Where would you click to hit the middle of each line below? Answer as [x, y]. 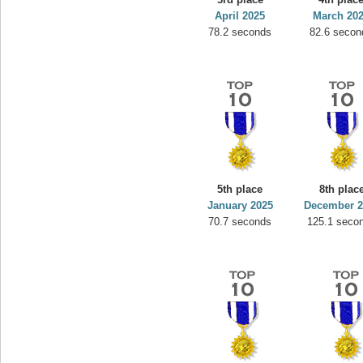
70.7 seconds [240, 222]
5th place [240, 189]
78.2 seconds [240, 32]
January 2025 [240, 205]
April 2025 [240, 16]
